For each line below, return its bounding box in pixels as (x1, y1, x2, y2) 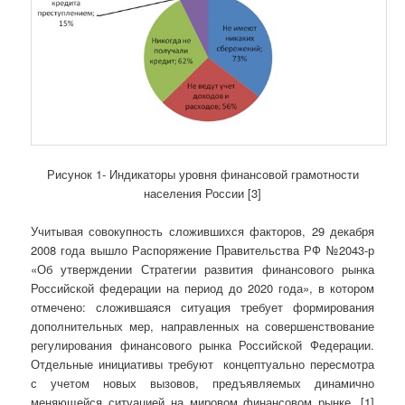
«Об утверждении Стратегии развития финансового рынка (31, 260, 374, 278)
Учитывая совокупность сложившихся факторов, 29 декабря (31, 222, 374, 240)
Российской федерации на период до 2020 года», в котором (31, 279, 374, 297)
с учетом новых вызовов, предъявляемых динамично (31, 374, 374, 392)
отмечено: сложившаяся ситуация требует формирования (31, 298, 374, 316)
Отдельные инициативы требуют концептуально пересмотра (31, 355, 374, 373)
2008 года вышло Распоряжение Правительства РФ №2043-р (31, 241, 374, 259)
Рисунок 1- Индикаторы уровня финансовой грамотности (46, 165, 359, 184)
